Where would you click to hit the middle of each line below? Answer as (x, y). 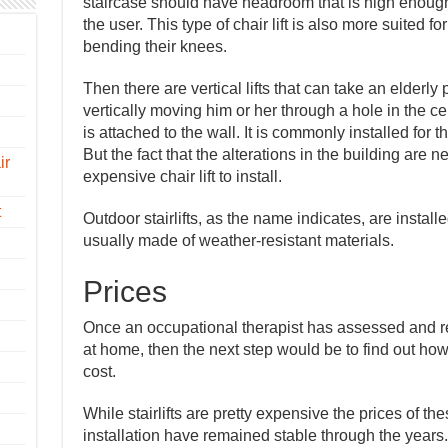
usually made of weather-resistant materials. (238, 240)
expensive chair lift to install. (182, 176)
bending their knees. (154, 46)
